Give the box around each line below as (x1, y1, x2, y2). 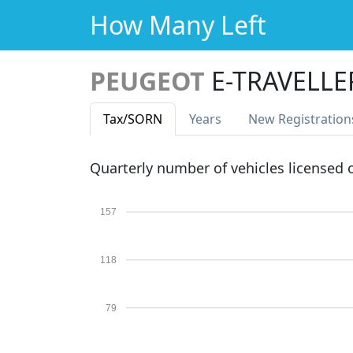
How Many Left (90, 8, 266, 42)
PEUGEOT (90, 64, 205, 98)
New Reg (248, 110, 301, 128)
